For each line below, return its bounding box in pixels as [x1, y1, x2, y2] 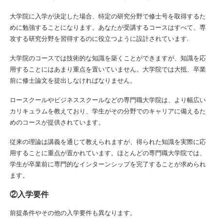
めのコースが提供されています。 [10, 117, 105, 127]
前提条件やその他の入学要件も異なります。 [10, 208, 136, 217]
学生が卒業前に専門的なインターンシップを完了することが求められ [10, 159, 206, 168]
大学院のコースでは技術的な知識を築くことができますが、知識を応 [10, 53, 206, 62]
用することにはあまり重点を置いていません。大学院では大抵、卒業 [10, 64, 206, 73]
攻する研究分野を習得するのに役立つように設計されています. [10, 34, 188, 43]
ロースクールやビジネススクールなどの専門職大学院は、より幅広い [10, 95, 206, 104]
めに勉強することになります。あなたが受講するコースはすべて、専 [10, 22, 206, 32]
